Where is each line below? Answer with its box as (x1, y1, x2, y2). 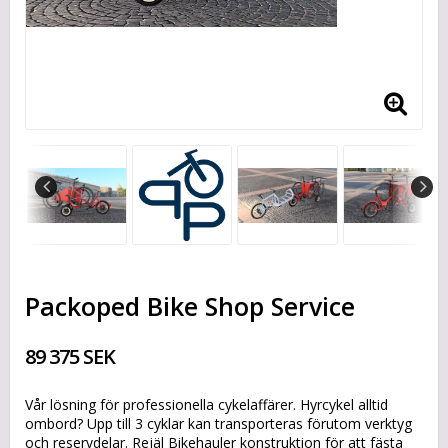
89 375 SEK (25, 343, 115, 371)
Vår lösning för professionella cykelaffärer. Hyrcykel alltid (25, 395, 388, 415)
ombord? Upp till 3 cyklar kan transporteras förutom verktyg (25, 414, 412, 434)
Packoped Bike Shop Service (25, 289, 355, 324)
